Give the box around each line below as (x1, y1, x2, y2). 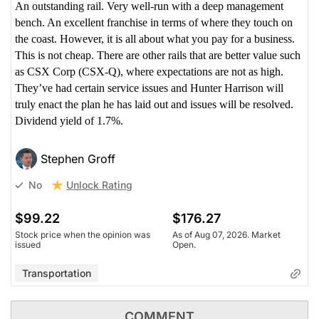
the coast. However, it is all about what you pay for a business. (15, 32, 295, 45)
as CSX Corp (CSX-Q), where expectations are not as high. (15, 65, 283, 78)
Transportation (22, 266, 91, 279)
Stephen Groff (41, 151, 115, 166)
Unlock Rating (66, 178, 132, 191)
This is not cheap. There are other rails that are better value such (15, 48, 300, 61)
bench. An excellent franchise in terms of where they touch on (15, 16, 293, 28)
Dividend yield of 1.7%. (15, 114, 123, 127)
